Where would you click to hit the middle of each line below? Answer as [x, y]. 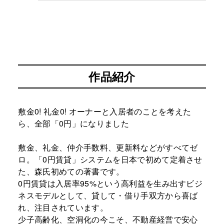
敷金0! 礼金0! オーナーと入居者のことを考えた [105, 111]
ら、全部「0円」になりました [73, 123]
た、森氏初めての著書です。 [71, 171]
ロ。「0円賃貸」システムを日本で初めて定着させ [110, 159]
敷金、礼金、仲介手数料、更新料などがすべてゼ [108, 147]
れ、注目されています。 [63, 207]
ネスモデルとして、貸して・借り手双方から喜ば [108, 195]
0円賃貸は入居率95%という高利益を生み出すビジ [110, 183]
